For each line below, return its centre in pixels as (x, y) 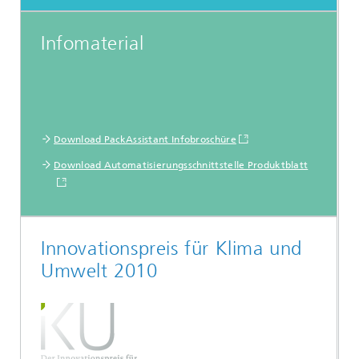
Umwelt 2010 (99, 271)
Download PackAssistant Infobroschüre (145, 140)
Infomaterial (93, 44)
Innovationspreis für (128, 249)
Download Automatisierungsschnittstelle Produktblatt (181, 165)
